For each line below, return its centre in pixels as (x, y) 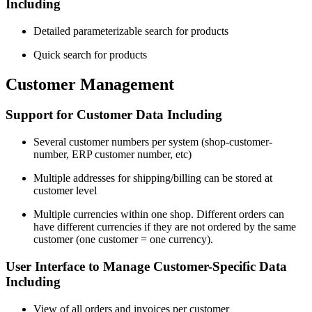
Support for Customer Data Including (114, 115)
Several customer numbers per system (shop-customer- (153, 142)
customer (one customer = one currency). (123, 240)
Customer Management (90, 84)
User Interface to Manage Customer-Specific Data (146, 266)
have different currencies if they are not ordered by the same (165, 227)
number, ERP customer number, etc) (112, 155)
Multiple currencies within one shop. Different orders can (159, 214)
